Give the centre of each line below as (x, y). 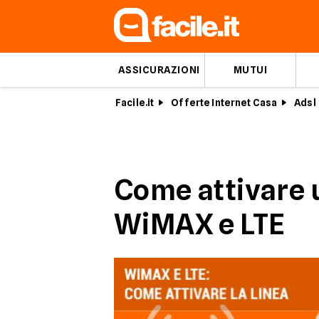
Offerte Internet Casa (224, 103)
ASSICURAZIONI (159, 70)
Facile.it (135, 103)
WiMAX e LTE (200, 224)
